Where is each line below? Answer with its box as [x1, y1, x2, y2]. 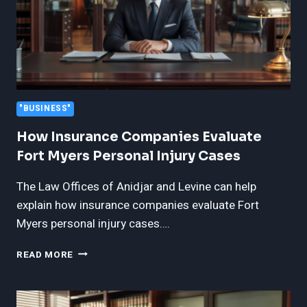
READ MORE [16, 247, 74, 262]
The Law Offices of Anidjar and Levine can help [16, 177, 256, 195]
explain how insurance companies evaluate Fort [16, 196, 259, 214]
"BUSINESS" [19, 102, 71, 114]
